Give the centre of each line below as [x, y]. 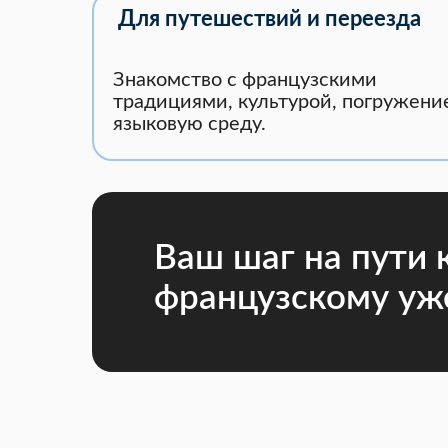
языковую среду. [189, 124]
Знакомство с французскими [245, 80]
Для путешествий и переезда [269, 19]
